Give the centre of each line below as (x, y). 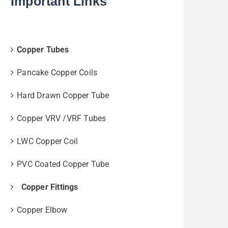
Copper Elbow (42, 210)
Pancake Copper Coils (57, 73)
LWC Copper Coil (48, 141)
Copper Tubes (43, 50)
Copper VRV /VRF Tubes (62, 119)
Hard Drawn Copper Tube (63, 96)
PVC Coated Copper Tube (63, 164)
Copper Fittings (48, 187)
